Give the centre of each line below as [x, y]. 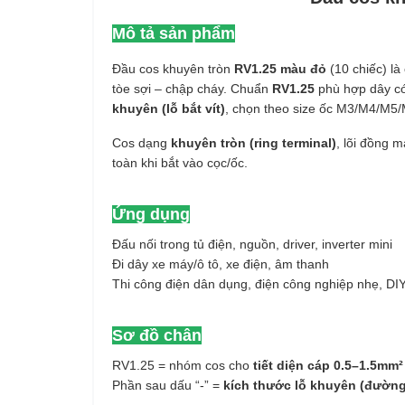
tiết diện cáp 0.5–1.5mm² [328, 365]
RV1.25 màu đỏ [280, 69]
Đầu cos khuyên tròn [173, 69]
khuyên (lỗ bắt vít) [169, 108]
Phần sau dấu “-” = [168, 385]
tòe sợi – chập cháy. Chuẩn [192, 89]
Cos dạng [141, 143]
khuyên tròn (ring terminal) [254, 143]
